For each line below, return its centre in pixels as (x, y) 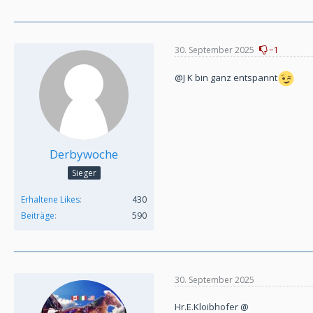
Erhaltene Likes (50, 200)
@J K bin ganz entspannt (226, 78)
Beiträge (38, 216)
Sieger (84, 173)
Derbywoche (84, 154)
